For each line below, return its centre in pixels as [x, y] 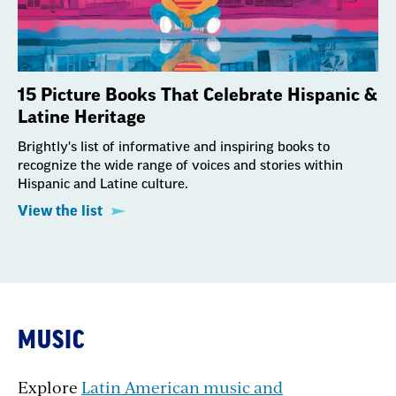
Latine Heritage [82, 117]
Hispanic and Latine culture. [103, 184]
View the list [60, 211]
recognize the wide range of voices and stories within [180, 165]
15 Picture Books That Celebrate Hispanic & [198, 95]
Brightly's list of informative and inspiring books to [174, 147]
